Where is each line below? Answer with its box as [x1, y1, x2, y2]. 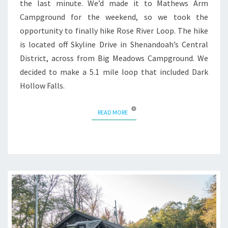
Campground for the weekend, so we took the [20, 12, 208, 22]
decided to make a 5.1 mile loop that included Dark [20, 67, 208, 77]
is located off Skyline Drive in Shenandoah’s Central [20, 39, 208, 50]
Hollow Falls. [20, 80, 65, 91]
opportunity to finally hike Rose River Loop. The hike [20, 25, 208, 36]
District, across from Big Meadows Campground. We [20, 53, 208, 64]
